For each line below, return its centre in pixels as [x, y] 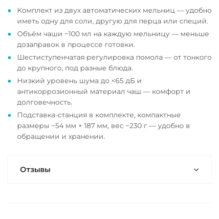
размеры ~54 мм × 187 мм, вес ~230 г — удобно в [104, 126]
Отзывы [35, 169]
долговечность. [45, 102]
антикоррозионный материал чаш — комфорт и [104, 91]
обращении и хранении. [61, 136]
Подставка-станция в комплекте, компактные [99, 115]
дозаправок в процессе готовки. [76, 44]
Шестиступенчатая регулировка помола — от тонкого [114, 57]
